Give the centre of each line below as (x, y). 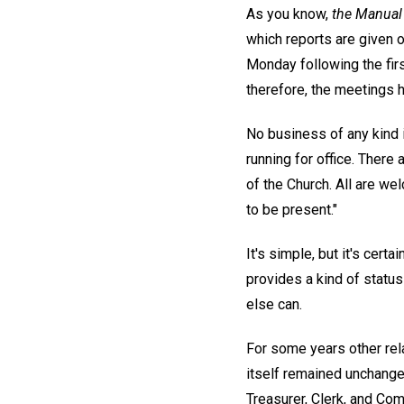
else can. (274, 304)
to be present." (292, 210)
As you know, (289, 14)
